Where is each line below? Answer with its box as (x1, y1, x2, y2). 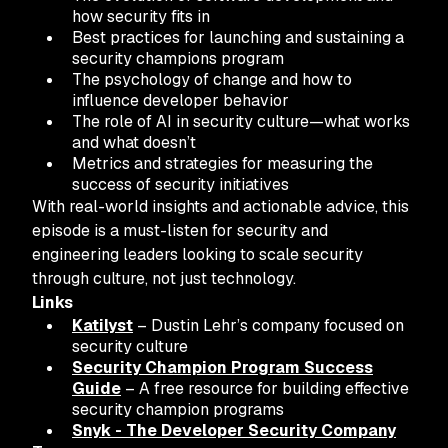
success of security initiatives (72, 174, 289, 195)
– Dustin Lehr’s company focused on (133, 315, 404, 336)
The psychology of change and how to (72, 69, 352, 90)
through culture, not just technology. (32, 268, 296, 289)
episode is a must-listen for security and (32, 220, 328, 241)
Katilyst (72, 315, 133, 336)
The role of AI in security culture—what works (72, 111, 410, 132)
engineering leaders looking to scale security (32, 244, 363, 265)
